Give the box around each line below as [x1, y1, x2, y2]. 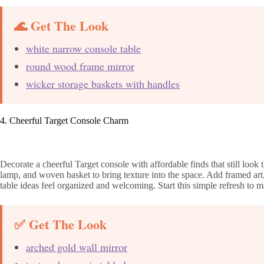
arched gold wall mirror [26, 240, 127, 255]
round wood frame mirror [26, 58, 134, 73]
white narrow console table [26, 41, 141, 55]
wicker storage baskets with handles [26, 76, 180, 91]
